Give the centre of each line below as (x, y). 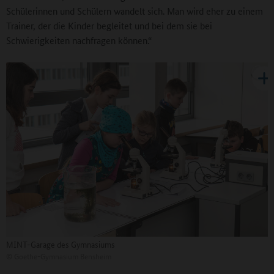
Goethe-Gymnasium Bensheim (62, 256)
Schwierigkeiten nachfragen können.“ (79, 40)
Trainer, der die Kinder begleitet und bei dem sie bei (109, 25)
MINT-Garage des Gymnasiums (61, 244)
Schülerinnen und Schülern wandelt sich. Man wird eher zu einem (135, 10)
